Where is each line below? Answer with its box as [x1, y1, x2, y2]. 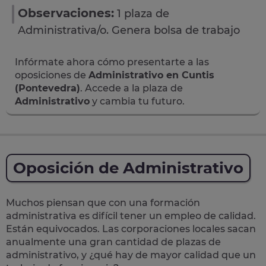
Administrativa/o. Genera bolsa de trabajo [18, 24, 240, 37]
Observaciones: [18, 6, 114, 20]
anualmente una [6, 236, 90, 248]
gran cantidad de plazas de [90, 236, 221, 248]
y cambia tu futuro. [90, 96, 185, 107]
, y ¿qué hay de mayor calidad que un [77, 249, 256, 261]
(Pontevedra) [15, 83, 80, 94]
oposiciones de [15, 69, 88, 81]
